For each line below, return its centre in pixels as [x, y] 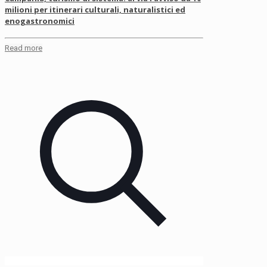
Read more [24, 48]
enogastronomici [40, 21]
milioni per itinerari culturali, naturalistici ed [95, 10]
